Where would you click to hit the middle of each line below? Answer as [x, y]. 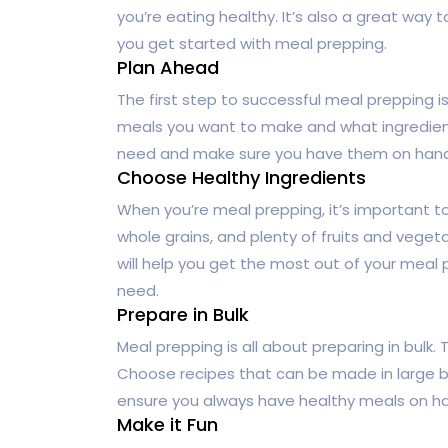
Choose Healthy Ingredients [241, 177]
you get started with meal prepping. [252, 43]
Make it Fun [167, 424]
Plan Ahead [168, 67]
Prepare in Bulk [183, 314]
